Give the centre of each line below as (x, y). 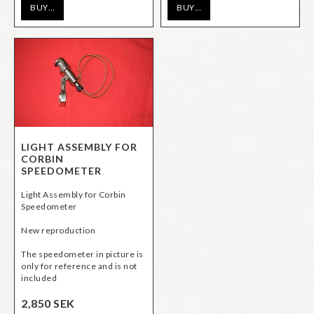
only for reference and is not (79, 266)
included (39, 278)
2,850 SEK (48, 303)
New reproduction (58, 230)
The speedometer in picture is (82, 254)
